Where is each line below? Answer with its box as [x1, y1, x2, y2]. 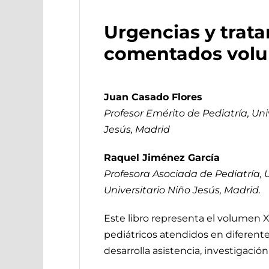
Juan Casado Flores [103, 91, 202, 103]
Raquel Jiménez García [103, 151, 220, 163]
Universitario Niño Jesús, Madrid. [103, 184, 261, 196]
